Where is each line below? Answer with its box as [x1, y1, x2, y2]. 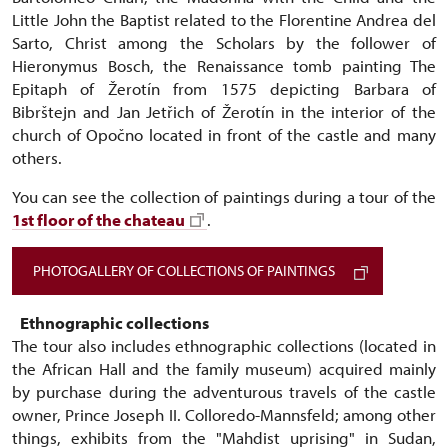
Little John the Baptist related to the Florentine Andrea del [12, 9, 436, 30]
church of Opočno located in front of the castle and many [12, 124, 436, 145]
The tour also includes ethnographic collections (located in [12, 335, 436, 356]
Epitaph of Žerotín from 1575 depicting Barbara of [12, 78, 436, 99]
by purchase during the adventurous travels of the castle [12, 381, 436, 402]
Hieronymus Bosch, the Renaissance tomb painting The [12, 55, 436, 76]
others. [12, 147, 62, 168]
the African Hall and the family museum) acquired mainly [12, 358, 436, 379]
